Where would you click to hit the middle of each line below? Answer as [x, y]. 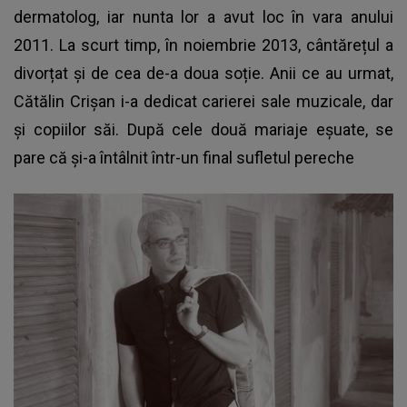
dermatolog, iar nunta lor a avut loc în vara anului [203, 17]
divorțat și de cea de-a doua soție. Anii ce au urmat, [203, 74]
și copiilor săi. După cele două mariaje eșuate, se [203, 130]
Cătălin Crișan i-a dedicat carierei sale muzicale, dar [203, 102]
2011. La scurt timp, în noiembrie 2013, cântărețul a [203, 45]
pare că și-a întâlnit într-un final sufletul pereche [184, 158]
